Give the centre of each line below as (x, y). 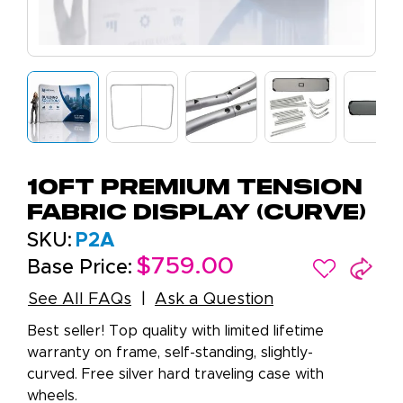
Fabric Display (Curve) (197, 214)
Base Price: (80, 269)
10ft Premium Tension (195, 189)
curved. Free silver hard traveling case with (175, 375)
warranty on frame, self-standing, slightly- (170, 353)
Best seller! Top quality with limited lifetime (175, 331)
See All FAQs (80, 300)
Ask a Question (214, 300)
